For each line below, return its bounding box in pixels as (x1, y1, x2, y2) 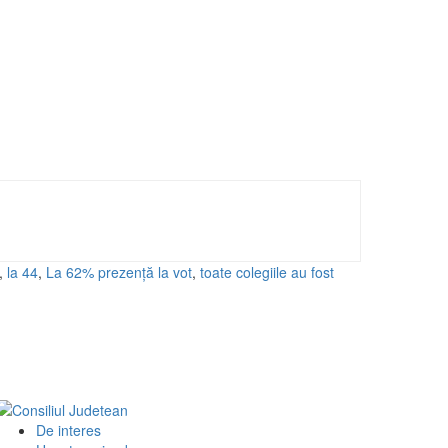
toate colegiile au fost (200, 261, 334, 282)
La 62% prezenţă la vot (46, 261, 192, 282)
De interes (36, 420, 101, 441)
